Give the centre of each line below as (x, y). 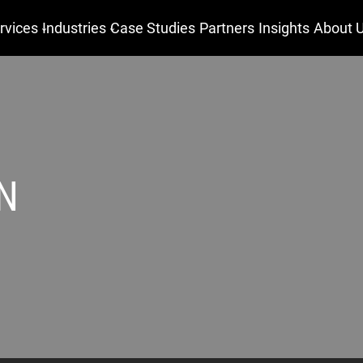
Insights (284, 28)
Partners (227, 28)
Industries (74, 28)
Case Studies (153, 28)
